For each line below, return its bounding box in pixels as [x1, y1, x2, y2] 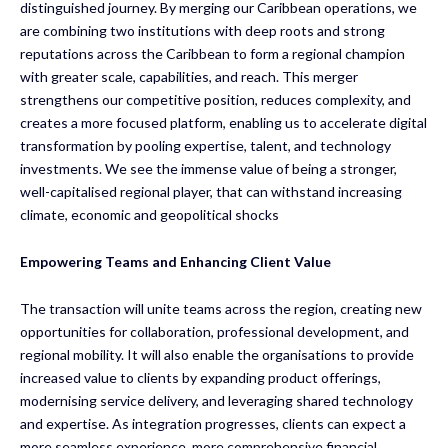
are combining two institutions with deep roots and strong [20, 21, 385, 39]
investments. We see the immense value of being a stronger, [20, 159, 397, 177]
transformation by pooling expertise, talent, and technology [20, 136, 391, 154]
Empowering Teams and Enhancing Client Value [20, 252, 331, 270]
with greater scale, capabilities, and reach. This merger [20, 67, 358, 85]
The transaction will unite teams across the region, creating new [20, 299, 422, 317]
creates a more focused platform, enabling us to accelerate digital [20, 113, 427, 131]
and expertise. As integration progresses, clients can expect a [20, 414, 406, 432]
